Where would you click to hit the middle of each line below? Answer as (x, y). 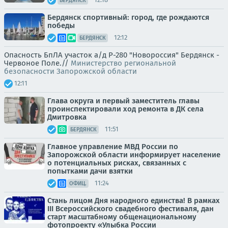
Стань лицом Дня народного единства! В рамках (134, 200)
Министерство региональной (123, 63)
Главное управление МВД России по (113, 146)
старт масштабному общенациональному (122, 217)
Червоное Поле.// (37, 63)
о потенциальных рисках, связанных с (117, 163)
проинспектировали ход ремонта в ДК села (125, 109)
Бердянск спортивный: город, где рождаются (128, 17)
